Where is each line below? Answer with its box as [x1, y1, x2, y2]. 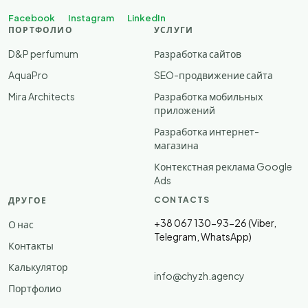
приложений [154, 103, 215, 116]
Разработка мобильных [154, 89, 263, 102]
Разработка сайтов [154, 47, 241, 60]
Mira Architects [8, 89, 75, 102]
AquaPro [8, 68, 48, 81]
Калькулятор [8, 260, 68, 273]
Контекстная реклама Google [154, 159, 292, 173]
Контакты [8, 239, 54, 252]
